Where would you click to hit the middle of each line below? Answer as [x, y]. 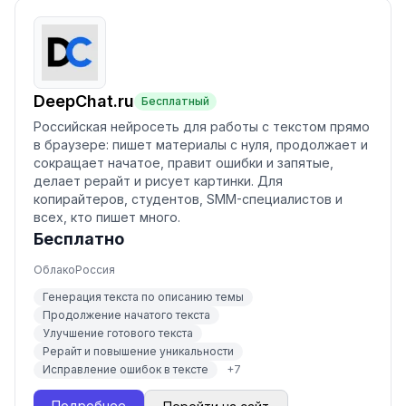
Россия [95, 270]
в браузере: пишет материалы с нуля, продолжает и [201, 145]
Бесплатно [79, 239]
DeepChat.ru [84, 101]
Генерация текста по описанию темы [143, 297]
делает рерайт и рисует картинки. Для [158, 181]
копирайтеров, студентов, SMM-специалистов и [188, 199]
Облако [54, 270]
